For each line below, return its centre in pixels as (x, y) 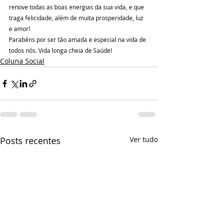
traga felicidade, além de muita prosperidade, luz (77, 18)
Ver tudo (144, 140)
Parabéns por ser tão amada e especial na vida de (78, 40)
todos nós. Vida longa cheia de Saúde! (60, 51)
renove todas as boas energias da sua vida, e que (77, 7)
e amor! (19, 29)
